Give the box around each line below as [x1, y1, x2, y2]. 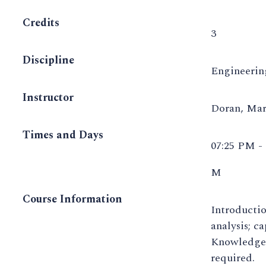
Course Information [23, 191, 122, 208]
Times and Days [23, 127, 103, 144]
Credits [23, 15, 59, 31]
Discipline [23, 52, 74, 69]
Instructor [23, 90, 74, 106]
